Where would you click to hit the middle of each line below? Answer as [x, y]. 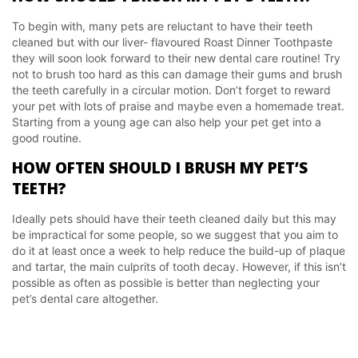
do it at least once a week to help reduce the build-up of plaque [179, 251]
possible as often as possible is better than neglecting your [166, 282]
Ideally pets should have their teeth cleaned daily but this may [174, 219]
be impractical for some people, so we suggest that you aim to [175, 235]
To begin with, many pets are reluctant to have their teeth [162, 26]
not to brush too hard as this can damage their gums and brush [177, 74]
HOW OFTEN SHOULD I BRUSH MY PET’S [160, 168]
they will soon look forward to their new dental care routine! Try [176, 58]
